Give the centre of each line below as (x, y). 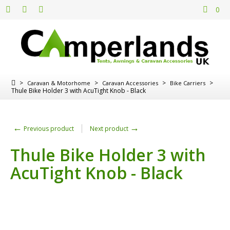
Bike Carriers (188, 83)
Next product (110, 128)
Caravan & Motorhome (59, 83)
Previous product (48, 128)
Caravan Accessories (130, 83)
